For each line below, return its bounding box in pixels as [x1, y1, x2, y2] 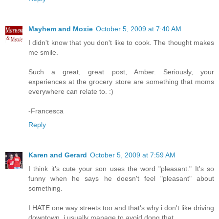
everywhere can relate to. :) [28, 87, 113, 95]
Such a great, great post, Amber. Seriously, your [28, 67, 214, 76]
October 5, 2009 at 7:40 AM [96, 24, 181, 33]
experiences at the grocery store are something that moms [28, 77, 214, 86]
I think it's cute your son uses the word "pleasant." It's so [28, 164, 214, 173]
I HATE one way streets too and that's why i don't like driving [28, 203, 214, 212]
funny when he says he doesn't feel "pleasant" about [28, 174, 214, 182]
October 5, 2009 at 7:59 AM [90, 151, 175, 159]
